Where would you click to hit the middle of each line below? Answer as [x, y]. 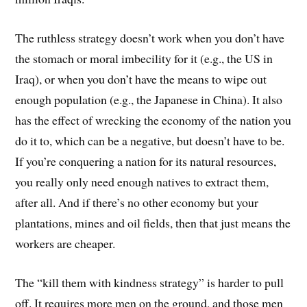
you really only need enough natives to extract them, [142, 182]
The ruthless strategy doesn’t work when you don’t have [150, 38]
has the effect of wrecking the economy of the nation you [153, 120]
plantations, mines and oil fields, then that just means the [153, 223]
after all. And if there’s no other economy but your [137, 202]
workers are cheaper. [65, 244]
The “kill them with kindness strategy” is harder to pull [150, 282]
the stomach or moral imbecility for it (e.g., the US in [144, 59]
